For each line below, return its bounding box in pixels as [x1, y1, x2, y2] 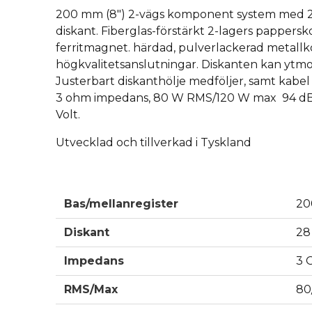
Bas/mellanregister [64, 197, 178, 211]
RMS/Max [64, 283, 118, 297]
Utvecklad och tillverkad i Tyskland [56, 136, 251, 150]
